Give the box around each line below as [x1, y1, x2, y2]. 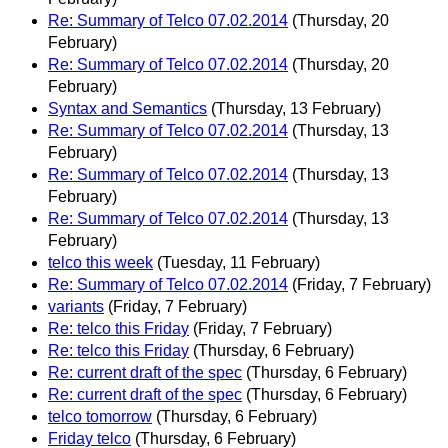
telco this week [48, 254, 153, 272]
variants [48, 298, 104, 316]
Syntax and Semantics [48, 100, 207, 118]
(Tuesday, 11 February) [157, 254, 320, 272]
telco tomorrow [48, 408, 152, 426]
